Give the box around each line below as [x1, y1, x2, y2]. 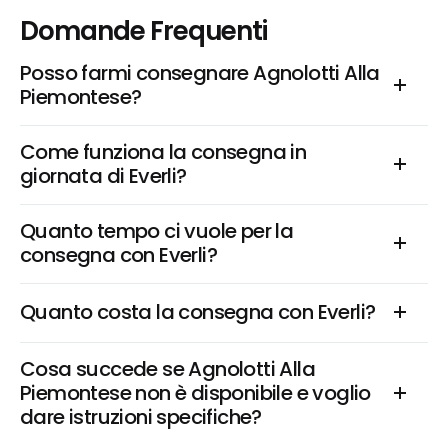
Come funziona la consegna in [20, 138, 307, 166]
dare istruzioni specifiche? [20, 403, 262, 431]
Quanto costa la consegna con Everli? [20, 298, 376, 326]
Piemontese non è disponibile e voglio [20, 379, 371, 407]
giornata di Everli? [20, 162, 187, 190]
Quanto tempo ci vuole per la [20, 217, 294, 245]
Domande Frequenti [20, 13, 268, 49]
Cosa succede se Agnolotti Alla [20, 355, 315, 383]
